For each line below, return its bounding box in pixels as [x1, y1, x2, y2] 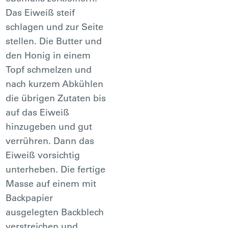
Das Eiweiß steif [6, 6, 75, 18]
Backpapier [6, 191, 53, 204]
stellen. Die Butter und [6, 35, 102, 47]
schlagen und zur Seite [6, 20, 104, 33]
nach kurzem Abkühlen [6, 77, 104, 90]
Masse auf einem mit [6, 177, 97, 189]
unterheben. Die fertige [6, 163, 106, 175]
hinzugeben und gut [6, 120, 93, 132]
